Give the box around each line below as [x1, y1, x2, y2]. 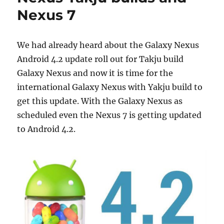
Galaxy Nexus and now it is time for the [17, 67, 173, 78]
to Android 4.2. [17, 123, 76, 134]
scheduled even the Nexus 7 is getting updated [17, 109, 202, 120]
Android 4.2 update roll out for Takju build [17, 53, 184, 64]
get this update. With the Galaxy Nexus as [17, 95, 183, 106]
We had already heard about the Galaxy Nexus [17, 39, 199, 50]
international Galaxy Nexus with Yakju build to [17, 81, 203, 92]
